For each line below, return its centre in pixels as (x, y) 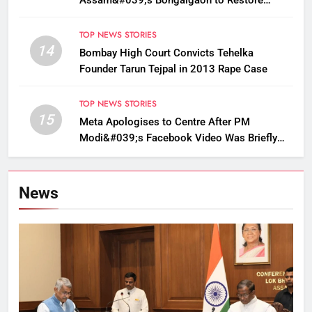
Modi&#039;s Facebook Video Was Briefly (178, 138)
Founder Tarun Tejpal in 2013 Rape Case (173, 69)
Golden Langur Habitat (131, 16)
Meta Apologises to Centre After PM (164, 122)
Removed (101, 154)
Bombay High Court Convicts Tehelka (166, 53)
